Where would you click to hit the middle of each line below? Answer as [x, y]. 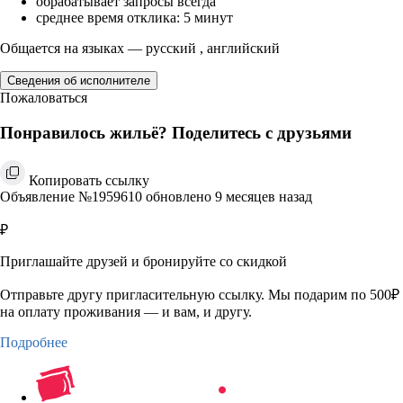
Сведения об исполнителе [79, 81]
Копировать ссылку [89, 180]
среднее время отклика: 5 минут [134, 18]
